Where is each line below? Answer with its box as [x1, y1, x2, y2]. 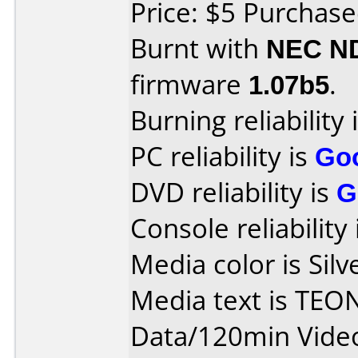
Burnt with [130, 30, 266, 66]
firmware [130, 66, 249, 102]
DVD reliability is [130, 174, 336, 210]
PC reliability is [130, 138, 315, 174]
